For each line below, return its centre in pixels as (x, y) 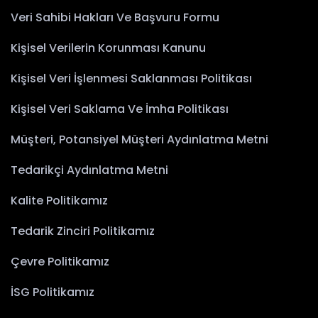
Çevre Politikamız (60, 262)
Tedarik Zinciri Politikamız (83, 231)
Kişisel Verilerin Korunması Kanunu (108, 48)
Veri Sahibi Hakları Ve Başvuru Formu (115, 18)
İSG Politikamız (53, 292)
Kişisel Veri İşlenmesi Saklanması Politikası (131, 79)
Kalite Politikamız (59, 201)
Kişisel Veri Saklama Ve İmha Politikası (120, 109)
